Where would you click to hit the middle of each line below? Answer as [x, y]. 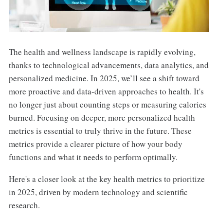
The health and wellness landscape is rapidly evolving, [102, 52]
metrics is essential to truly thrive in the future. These [100, 131]
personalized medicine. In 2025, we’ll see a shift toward [104, 78]
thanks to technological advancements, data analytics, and [109, 65]
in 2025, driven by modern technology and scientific [98, 192]
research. [24, 205]
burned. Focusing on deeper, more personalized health [102, 118]
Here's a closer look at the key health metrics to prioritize [107, 179]
